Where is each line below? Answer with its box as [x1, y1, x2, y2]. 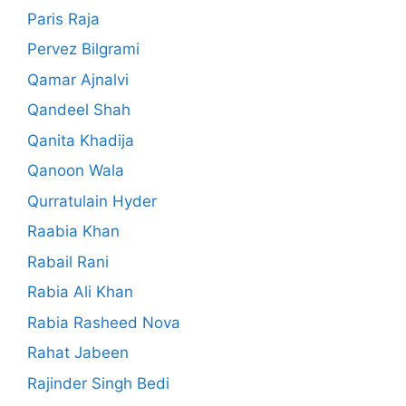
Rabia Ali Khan [27, 283, 133, 302]
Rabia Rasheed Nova [27, 313, 180, 332]
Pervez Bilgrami [27, 40, 140, 59]
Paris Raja [27, 9, 100, 28]
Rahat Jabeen [27, 343, 129, 362]
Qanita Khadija [27, 130, 134, 150]
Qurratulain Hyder [27, 191, 157, 210]
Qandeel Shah [27, 101, 130, 120]
